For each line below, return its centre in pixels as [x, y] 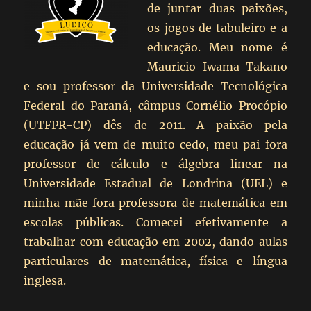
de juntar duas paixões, [217, 8]
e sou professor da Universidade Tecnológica [155, 86]
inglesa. [45, 280]
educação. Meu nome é [217, 47]
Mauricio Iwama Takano [217, 67]
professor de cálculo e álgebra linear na [155, 164]
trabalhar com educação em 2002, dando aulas [155, 242]
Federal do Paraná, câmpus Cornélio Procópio [155, 106]
